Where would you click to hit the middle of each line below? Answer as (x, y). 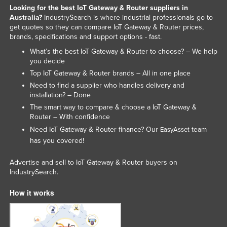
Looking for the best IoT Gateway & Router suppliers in (99, 8)
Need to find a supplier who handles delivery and (107, 85)
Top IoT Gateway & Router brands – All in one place (110, 73)
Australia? (26, 17)
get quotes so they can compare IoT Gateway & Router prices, (106, 27)
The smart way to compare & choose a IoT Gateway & (113, 107)
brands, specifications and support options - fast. (85, 36)
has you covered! (57, 140)
